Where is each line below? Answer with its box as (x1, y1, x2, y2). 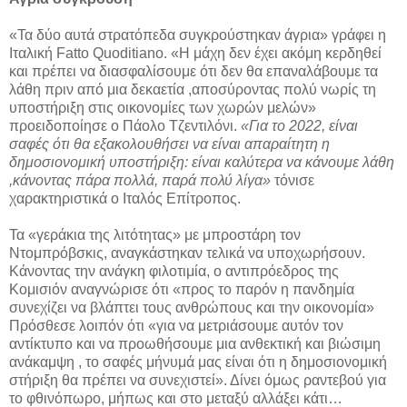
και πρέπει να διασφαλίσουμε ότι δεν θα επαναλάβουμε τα (9, 64, 378, 80)
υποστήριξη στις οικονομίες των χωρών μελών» (9, 100, 316, 116)
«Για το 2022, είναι (241, 118, 358, 134)
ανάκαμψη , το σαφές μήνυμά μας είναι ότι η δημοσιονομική (9, 354, 387, 371)
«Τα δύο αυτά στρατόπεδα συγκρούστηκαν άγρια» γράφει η (9, 27, 386, 44)
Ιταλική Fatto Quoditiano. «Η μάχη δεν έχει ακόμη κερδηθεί (9, 45, 382, 62)
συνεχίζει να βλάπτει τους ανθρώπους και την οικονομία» (9, 300, 374, 316)
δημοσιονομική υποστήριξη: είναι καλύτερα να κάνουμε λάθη (9, 154, 394, 171)
